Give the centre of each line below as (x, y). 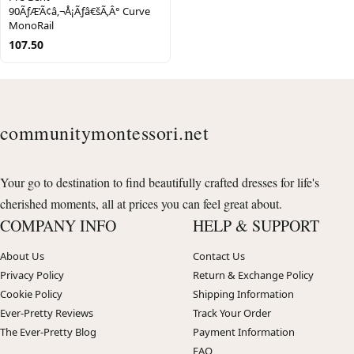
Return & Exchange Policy (253, 275)
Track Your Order (232, 313)
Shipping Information (243, 294)
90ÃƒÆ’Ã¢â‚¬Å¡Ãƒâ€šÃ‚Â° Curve (79, 11)
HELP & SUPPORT (256, 225)
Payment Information (244, 331)
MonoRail (31, 25)
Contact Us (219, 256)
